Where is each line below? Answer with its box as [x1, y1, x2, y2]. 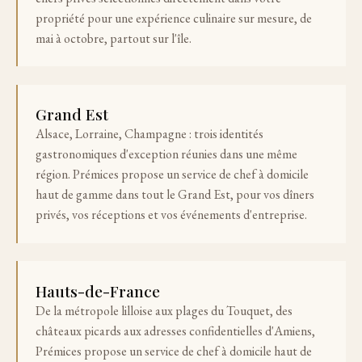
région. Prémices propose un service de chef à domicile [36, 166, 309, 183]
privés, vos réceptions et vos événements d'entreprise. [36, 206, 308, 224]
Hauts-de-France [36, 280, 161, 301]
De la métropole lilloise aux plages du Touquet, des [36, 301, 293, 319]
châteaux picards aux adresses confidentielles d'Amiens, [36, 322, 316, 339]
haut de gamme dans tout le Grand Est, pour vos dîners [36, 186, 315, 204]
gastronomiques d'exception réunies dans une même [36, 145, 298, 163]
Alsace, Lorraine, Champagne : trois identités [36, 125, 264, 143]
